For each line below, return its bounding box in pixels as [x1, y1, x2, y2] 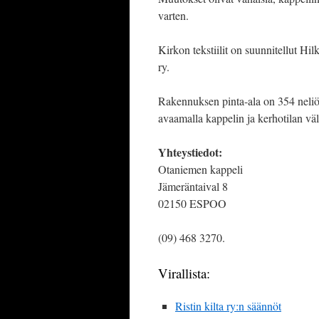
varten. [158, 8, 189, 23]
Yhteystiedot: [158, 144, 222, 161]
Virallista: [158, 264, 210, 283]
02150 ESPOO [158, 196, 226, 211]
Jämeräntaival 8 [158, 179, 228, 194]
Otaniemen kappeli [158, 162, 243, 177]
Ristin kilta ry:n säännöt [175, 298, 281, 314]
